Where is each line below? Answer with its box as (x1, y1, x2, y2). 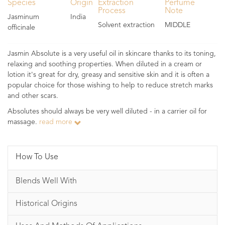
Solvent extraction (98, 22, 155, 29)
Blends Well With (16, 177, 77, 185)
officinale (8, 24, 35, 31)
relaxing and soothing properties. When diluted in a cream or (8, 61, 202, 68)
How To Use (16, 153, 58, 161)
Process (98, 7, 126, 15)
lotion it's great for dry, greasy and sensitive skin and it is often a (8, 71, 209, 78)
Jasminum (8, 14, 39, 21)
